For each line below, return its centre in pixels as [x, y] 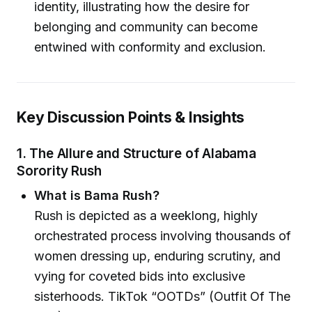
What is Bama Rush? [97, 195]
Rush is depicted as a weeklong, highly [146, 215]
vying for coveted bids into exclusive [140, 276]
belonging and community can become [146, 26]
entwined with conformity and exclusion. [150, 47]
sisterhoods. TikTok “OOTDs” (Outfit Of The [163, 296]
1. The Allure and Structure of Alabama [136, 154]
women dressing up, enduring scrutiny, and [158, 256]
